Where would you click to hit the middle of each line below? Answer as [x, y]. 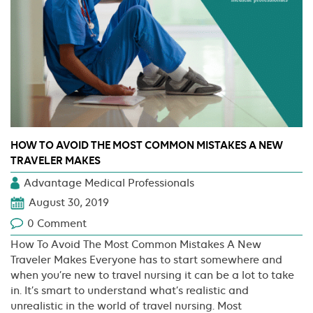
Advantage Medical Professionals [109, 183]
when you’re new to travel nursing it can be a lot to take [152, 275]
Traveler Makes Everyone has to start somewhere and [146, 260]
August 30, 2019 [69, 203]
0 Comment [57, 223]
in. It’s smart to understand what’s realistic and [130, 290]
